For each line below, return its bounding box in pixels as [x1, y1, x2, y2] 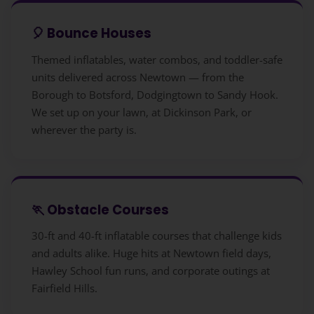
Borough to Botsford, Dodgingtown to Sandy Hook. [31, 87, 278, 102]
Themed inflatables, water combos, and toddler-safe [31, 52, 282, 67]
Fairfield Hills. [31, 281, 97, 296]
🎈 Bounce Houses [31, 25, 151, 43]
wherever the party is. [31, 122, 137, 137]
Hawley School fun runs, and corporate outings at [31, 264, 270, 278]
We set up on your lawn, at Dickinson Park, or [31, 104, 252, 119]
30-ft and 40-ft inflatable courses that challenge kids [31, 228, 282, 243]
